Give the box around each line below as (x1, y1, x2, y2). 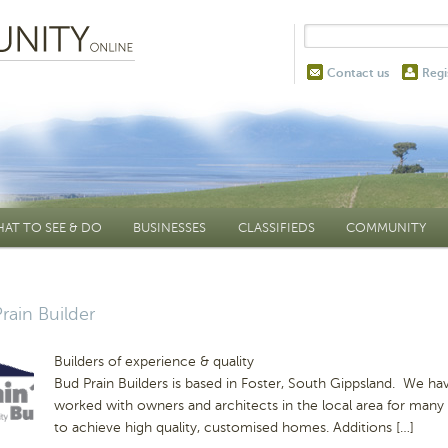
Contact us (327, 66, 389, 80)
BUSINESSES (133, 220, 207, 235)
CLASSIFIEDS (237, 220, 315, 235)
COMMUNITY (346, 220, 427, 235)
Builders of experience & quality (54, 352, 254, 371)
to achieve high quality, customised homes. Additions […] (54, 419, 414, 437)
